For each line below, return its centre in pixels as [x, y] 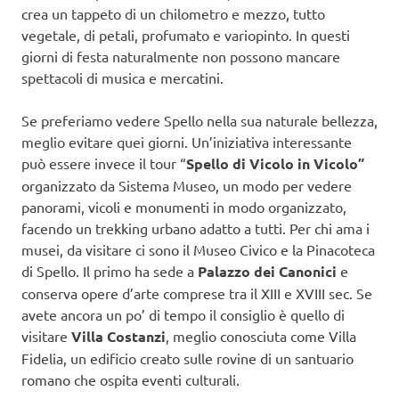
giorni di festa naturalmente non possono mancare [181, 57]
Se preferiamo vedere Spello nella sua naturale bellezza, [199, 121]
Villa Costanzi [118, 337]
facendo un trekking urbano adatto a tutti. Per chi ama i [195, 228]
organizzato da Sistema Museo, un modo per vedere [187, 186]
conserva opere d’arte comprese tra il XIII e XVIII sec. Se [197, 293]
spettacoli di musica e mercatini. [122, 78]
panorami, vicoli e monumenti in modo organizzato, [184, 207]
